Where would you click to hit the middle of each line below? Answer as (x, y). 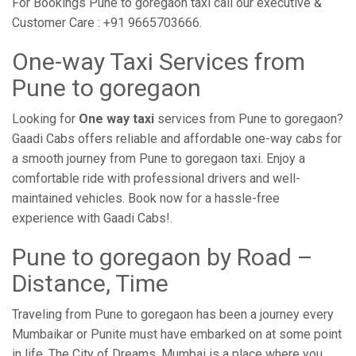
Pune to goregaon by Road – (163, 257)
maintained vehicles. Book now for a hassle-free (146, 198)
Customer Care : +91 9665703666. (107, 23)
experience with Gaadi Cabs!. (92, 218)
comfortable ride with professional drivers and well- (156, 178)
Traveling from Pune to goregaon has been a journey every (173, 314)
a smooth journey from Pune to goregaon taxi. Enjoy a (159, 159)
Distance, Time (90, 283)
